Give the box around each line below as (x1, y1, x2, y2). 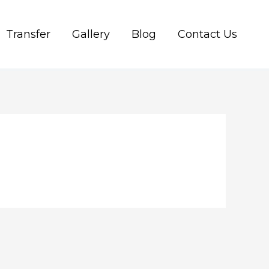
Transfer (6, 28, 50, 41)
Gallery (72, 28, 110, 41)
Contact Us (178, 28, 237, 41)
